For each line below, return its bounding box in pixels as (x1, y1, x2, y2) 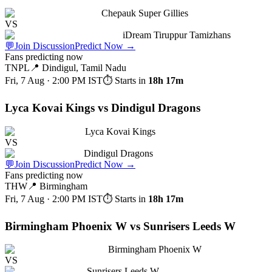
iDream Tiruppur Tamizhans (123, 30, 231, 41)
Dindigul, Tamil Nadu (42, 63, 126, 73)
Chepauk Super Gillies (101, 8, 188, 19)
